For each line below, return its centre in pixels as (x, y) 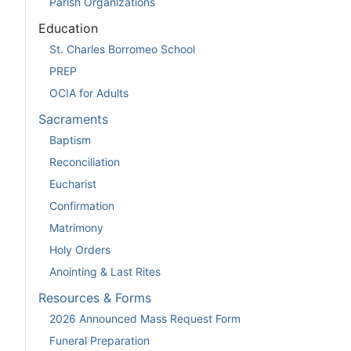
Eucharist (73, 183)
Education (68, 29)
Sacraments (73, 119)
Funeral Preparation (100, 340)
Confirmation (82, 205)
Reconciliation (85, 161)
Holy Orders (80, 249)
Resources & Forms (95, 298)
